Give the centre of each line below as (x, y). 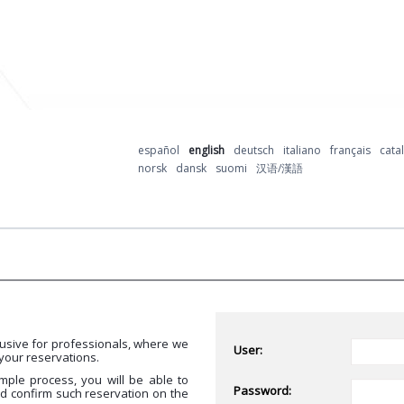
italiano (303, 151)
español (159, 151)
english (207, 151)
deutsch (254, 151)
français (351, 151)
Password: (262, 391)
